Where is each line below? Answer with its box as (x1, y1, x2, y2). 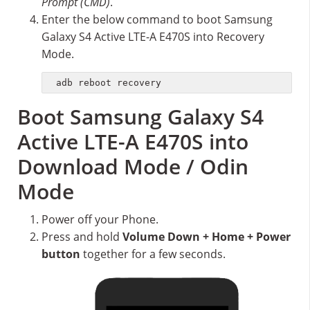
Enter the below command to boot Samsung (42, 12, 273, 28)
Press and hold (42, 228, 122, 244)
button (42, 246, 80, 262)
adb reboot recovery (56, 77, 161, 88)
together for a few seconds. (80, 246, 226, 262)
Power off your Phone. (42, 211, 158, 227)
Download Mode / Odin (17, 152, 248, 181)
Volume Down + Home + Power (122, 228, 291, 244)
